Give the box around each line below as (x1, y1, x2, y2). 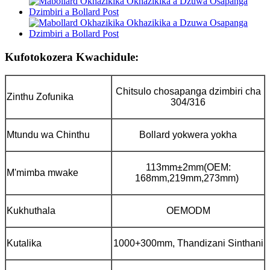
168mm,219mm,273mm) (135, 173, 239, 184)
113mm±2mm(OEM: (145, 162, 231, 173)
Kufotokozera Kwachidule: (5, 50, 139, 63)
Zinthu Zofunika (7, 92, 74, 102)
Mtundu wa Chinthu (7, 130, 90, 140)
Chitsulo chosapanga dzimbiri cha (115, 86, 261, 97)
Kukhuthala (7, 206, 55, 216)
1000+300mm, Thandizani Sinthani (113, 238, 263, 249)
